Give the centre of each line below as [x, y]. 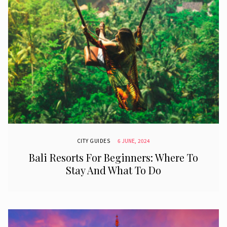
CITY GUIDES [93, 141]
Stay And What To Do [113, 170]
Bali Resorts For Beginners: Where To [113, 157]
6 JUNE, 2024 [134, 141]
